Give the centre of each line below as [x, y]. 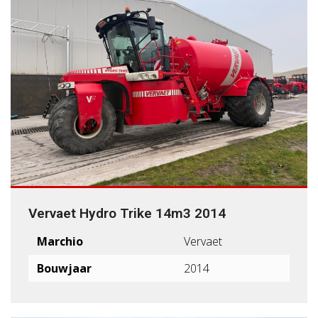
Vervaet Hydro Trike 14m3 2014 [127, 213]
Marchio [60, 241]
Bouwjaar [64, 268]
